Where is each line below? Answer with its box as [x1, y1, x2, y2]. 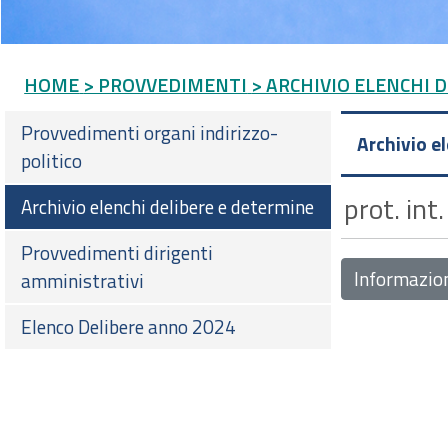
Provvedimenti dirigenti [21, 238, 213, 268]
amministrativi [21, 266, 144, 296]
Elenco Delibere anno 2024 [21, 312, 236, 342]
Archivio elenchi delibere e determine [21, 192, 314, 222]
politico [21, 146, 82, 176]
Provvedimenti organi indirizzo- [21, 118, 278, 148]
